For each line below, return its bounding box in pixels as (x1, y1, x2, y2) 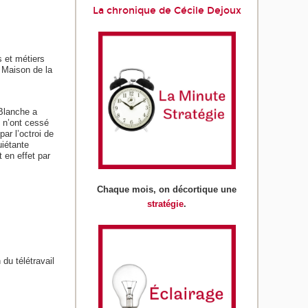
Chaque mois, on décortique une (97, 184, 237, 195)
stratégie (147, 199, 184, 210)
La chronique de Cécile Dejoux (92, 5, 241, 17)
